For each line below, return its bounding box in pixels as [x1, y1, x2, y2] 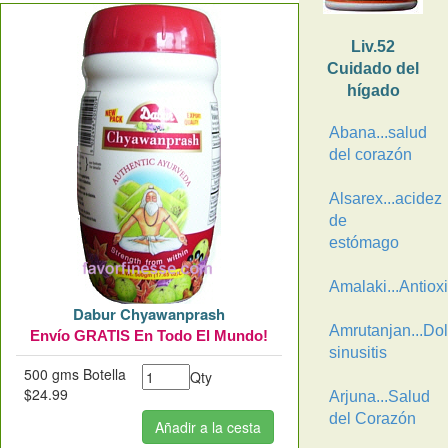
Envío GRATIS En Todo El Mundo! [30, 327, 269, 344]
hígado [346, 82, 400, 99]
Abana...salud [328, 124, 427, 141]
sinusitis [328, 344, 387, 361]
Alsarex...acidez [328, 190, 442, 207]
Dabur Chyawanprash [73, 303, 226, 325]
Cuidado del [327, 60, 420, 77]
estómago [328, 234, 399, 251]
